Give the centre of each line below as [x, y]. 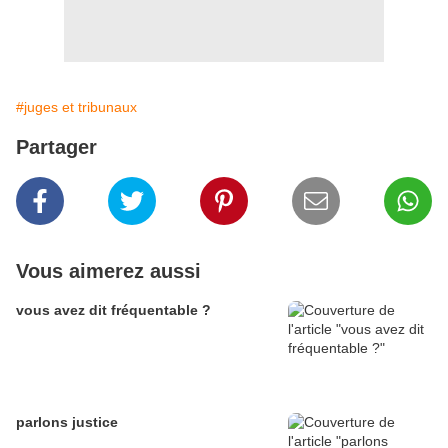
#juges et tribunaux [76, 107]
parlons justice [67, 422]
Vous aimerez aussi [108, 271]
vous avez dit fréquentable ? [113, 310]
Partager [56, 147]
